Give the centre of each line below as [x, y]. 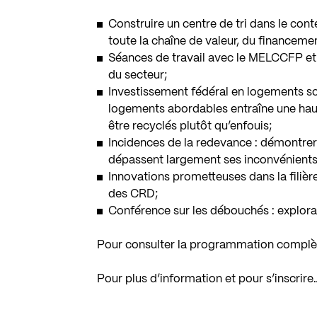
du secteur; [138, 75]
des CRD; [133, 194]
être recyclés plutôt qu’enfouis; [190, 126]
